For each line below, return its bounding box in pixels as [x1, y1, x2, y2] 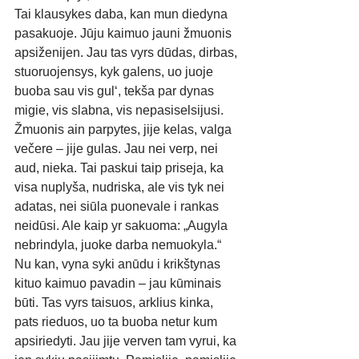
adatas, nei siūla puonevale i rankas [14, 200, 222, 214]
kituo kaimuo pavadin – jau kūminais [14, 276, 224, 291]
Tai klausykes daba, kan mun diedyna [14, 7, 231, 22]
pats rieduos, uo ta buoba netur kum [14, 315, 220, 329]
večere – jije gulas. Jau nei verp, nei [14, 142, 221, 156]
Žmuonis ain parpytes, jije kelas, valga [14, 123, 235, 137]
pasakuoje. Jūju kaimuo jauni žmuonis [14, 26, 235, 41]
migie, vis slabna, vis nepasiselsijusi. [14, 103, 227, 118]
